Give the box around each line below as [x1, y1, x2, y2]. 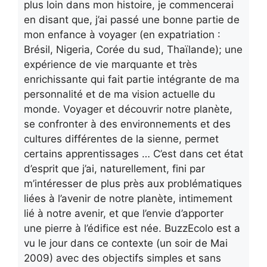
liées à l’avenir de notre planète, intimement [24, 193, 232, 204]
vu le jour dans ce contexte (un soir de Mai [24, 237, 228, 249]
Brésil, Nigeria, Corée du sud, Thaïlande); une [24, 44, 243, 55]
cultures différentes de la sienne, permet [24, 133, 219, 145]
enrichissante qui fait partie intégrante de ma [24, 73, 240, 85]
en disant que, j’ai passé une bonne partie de [24, 14, 240, 26]
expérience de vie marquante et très [24, 58, 197, 70]
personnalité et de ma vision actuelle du [24, 88, 215, 100]
